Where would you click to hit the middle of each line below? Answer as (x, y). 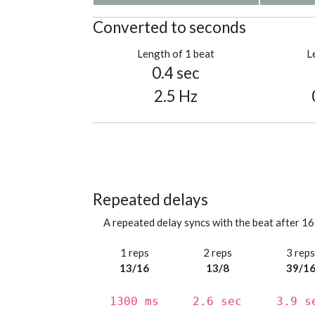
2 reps (217, 253)
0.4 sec (176, 73)
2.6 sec (218, 302)
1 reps (134, 253)
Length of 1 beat (176, 54)
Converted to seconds (169, 27)
